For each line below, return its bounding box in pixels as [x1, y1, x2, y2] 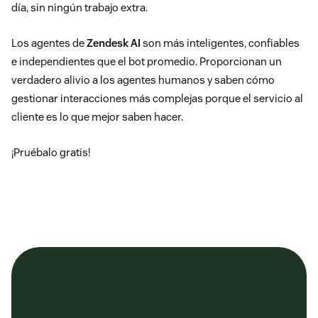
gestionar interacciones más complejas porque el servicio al [11, 92, 303, 106]
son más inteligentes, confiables [143, 36, 300, 50]
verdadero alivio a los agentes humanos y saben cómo [11, 73, 275, 87]
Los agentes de [11, 36, 87, 50]
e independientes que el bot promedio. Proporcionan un [11, 55, 282, 69]
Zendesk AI [87, 36, 143, 50]
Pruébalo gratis [13, 146, 88, 160]
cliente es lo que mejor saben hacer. [11, 110, 183, 124]
